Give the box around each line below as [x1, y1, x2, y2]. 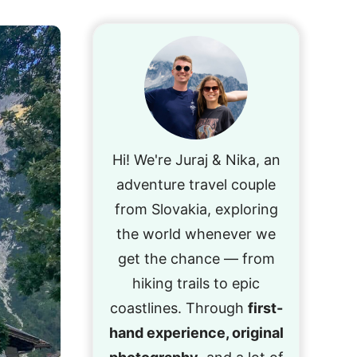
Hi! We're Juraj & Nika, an [112, 151, 280, 168]
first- [247, 300, 283, 316]
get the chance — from [117, 250, 275, 267]
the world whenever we [116, 226, 276, 242]
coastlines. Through [109, 300, 248, 316]
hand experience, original [108, 324, 284, 341]
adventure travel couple [116, 176, 276, 193]
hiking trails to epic [132, 275, 260, 292]
